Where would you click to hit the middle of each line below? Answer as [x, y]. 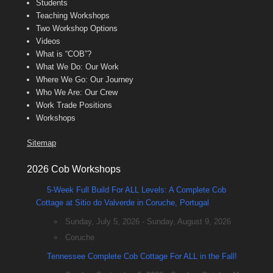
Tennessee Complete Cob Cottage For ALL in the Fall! [142, 257]
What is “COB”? [64, 54]
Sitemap [41, 143]
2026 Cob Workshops [74, 169]
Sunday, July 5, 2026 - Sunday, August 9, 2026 [148, 222]
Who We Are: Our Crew [77, 93]
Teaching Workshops [73, 16]
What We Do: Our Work [77, 67]
